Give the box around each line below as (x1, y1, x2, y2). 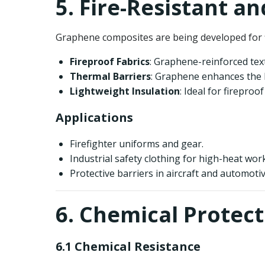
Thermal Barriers (70, 70, 151, 83)
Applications (56, 109, 133, 125)
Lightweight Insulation (70, 85, 180, 98)
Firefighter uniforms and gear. (70, 137, 203, 150)
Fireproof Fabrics (70, 55, 150, 68)
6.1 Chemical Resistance (56, 238, 201, 254)
